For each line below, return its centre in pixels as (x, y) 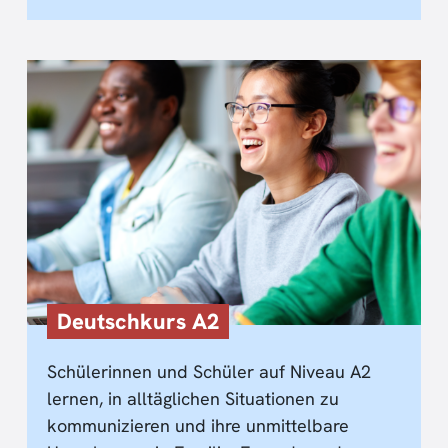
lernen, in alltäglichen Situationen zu (193, 398)
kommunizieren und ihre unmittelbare (198, 425)
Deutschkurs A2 (138, 321)
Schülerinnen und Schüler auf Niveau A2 (209, 371)
